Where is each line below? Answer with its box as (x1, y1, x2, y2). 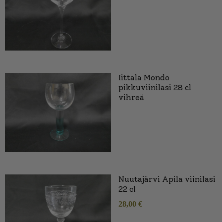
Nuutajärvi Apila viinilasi (118, 174, 216, 184)
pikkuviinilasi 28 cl (118, 82, 191, 92)
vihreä (118, 92, 144, 102)
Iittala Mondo (118, 72, 169, 82)
